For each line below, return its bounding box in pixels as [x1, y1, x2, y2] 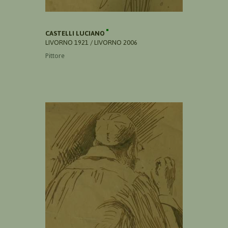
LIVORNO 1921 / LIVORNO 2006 [45, 38, 137, 46]
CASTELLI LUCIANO [45, 29, 106, 37]
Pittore [45, 51, 65, 60]
